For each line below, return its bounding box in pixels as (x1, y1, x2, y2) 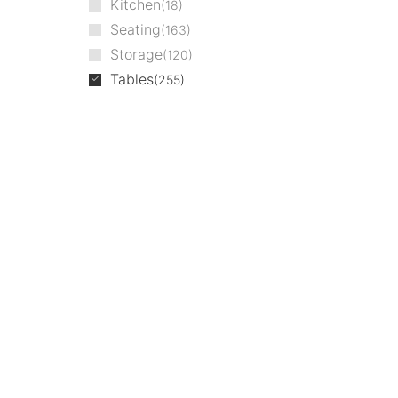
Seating (109, 20, 161, 38)
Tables (109, 69, 154, 88)
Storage (109, 44, 163, 63)
